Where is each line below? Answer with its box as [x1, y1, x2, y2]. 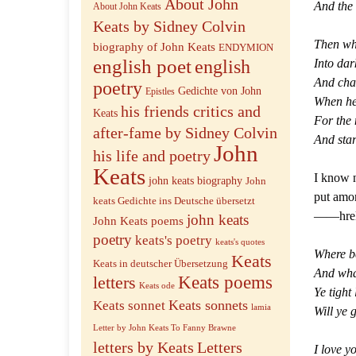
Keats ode [139, 281, 175, 290]
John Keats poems [93, 215, 184, 227]
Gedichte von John [178, 85, 261, 97]
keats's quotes [215, 238, 265, 246]
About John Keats [93, 2, 161, 12]
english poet [93, 56, 192, 77]
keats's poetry [135, 233, 212, 248]
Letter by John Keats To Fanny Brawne [93, 323, 236, 332]
